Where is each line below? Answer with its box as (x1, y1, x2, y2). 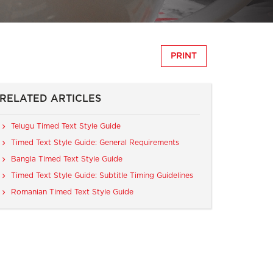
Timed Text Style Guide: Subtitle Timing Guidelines (11, 172, 194, 180)
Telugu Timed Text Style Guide (11, 122, 121, 130)
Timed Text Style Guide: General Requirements (11, 138, 180, 146)
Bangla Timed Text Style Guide (11, 155, 123, 163)
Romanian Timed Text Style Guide (11, 188, 134, 196)
